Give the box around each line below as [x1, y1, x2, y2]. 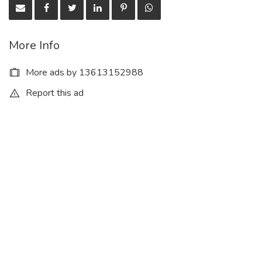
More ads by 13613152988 [23, 65, 143, 79]
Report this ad [23, 86, 84, 99]
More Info [9, 37, 60, 53]
